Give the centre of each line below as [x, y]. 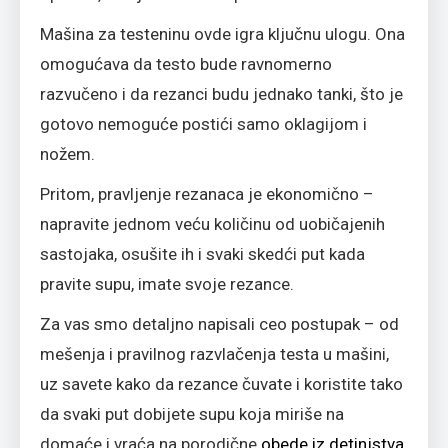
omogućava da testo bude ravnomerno [186, 63]
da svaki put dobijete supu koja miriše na [192, 413]
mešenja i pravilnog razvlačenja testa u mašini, [214, 353]
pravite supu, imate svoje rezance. [167, 283]
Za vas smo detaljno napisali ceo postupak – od [219, 323]
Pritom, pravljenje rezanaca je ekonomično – [207, 193]
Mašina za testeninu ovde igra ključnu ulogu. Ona [222, 33]
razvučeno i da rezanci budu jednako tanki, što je [221, 93]
